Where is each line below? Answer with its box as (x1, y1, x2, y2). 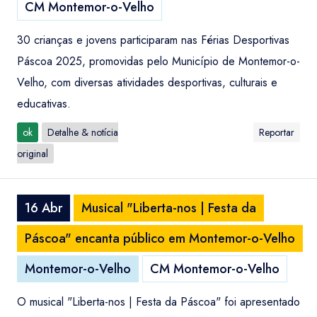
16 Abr (25, 199, 62, 217)
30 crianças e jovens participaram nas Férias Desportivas (17, 32, 289, 48)
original (17, 146, 48, 161)
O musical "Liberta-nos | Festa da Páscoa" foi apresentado (17, 294, 300, 310)
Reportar (259, 125, 294, 139)
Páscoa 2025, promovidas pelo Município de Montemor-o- (17, 53, 300, 69)
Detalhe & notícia (47, 125, 118, 139)
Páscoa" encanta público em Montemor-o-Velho (25, 229, 295, 248)
